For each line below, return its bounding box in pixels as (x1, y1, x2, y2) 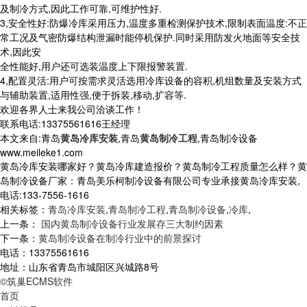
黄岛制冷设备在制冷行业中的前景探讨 (38, 231, 201, 245)
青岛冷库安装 (48, 202, 106, 217)
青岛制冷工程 (108, 202, 166, 217)
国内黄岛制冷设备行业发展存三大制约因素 (38, 217, 223, 231)
